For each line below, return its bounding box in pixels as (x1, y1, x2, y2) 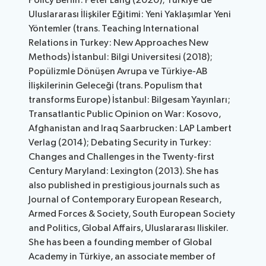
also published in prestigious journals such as (28, 180, 220, 192)
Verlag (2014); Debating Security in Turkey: (28, 137, 212, 149)
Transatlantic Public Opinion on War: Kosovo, (28, 109, 221, 121)
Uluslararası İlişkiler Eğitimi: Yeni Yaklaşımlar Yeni (28, 9, 232, 21)
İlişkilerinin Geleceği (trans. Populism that (28, 80, 203, 92)
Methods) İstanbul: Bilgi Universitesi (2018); (28, 52, 213, 64)
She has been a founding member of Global (28, 237, 213, 249)
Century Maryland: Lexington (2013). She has (28, 166, 219, 178)
